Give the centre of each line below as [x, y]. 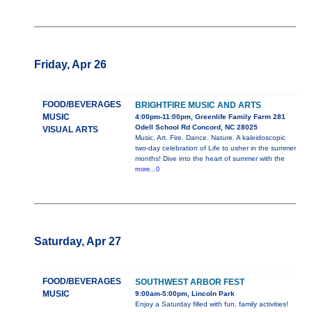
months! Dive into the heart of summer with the [210, 159]
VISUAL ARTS [70, 130]
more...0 [147, 170]
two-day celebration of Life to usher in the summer [215, 148]
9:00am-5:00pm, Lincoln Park [185, 294]
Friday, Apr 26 [70, 65]
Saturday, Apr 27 [77, 242]
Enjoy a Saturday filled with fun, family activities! [211, 304]
